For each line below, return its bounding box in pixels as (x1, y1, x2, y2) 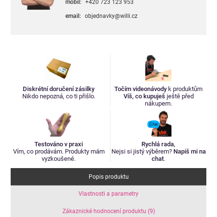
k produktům (167, 85, 203, 93)
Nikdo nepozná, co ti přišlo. (22, 92, 95, 100)
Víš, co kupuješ (123, 92, 165, 100)
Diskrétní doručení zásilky (23, 85, 95, 93)
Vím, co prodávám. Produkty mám (13, 147, 105, 155)
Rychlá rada (141, 140, 174, 148)
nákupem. (145, 99, 172, 107)
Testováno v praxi (34, 140, 83, 148)
